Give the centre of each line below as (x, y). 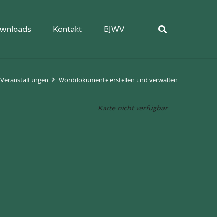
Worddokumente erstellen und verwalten (118, 80)
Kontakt (67, 29)
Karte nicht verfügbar (133, 108)
